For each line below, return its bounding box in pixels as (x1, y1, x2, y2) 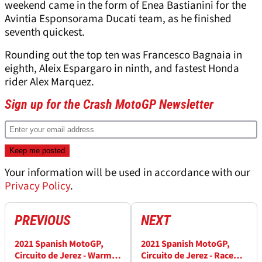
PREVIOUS (15, 212, 71, 229)
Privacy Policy (5, 178, 70, 195)
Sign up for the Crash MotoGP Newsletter (5, 97, 213, 112)
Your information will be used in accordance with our (5, 165, 250, 181)
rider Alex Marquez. (5, 74, 96, 91)
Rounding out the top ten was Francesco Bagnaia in (5, 47, 242, 64)
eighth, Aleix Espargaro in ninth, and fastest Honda (5, 61, 239, 77)
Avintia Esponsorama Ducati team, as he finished (5, 11, 232, 27)
